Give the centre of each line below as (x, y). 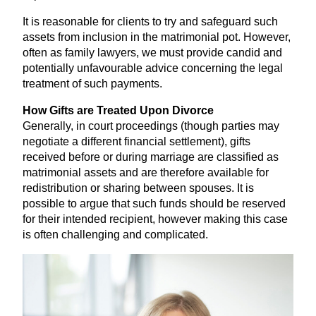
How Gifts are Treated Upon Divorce (118, 111)
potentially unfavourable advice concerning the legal (153, 68)
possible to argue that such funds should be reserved (154, 204)
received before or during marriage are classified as (151, 157)
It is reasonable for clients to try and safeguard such (150, 22)
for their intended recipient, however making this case (155, 219)
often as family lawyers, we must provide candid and (152, 53)
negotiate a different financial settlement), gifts (136, 142)
